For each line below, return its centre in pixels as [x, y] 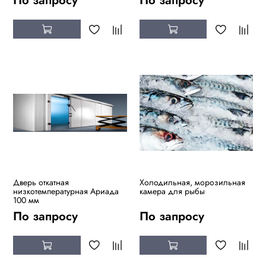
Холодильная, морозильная [192, 182]
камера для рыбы [172, 191]
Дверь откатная [41, 182]
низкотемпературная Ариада [66, 191]
